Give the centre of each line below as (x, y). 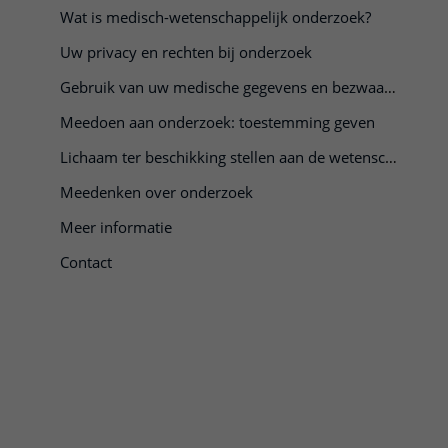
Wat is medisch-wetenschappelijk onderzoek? (215, 17)
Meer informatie (116, 227)
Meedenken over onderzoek (156, 192)
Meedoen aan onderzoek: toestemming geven (217, 122)
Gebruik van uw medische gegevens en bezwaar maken (390, 87)
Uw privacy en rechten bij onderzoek (186, 52)
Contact (86, 262)
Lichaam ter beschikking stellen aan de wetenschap (391, 157)
